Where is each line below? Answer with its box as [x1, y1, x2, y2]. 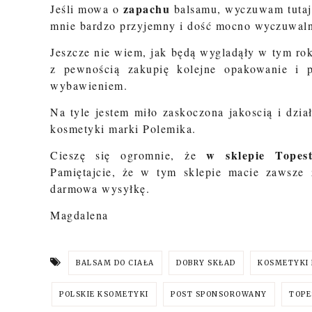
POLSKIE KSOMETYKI [59, 290, 149, 299]
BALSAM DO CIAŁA [76, 258, 155, 267]
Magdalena [50, 208, 109, 222]
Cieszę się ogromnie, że [50, 148, 207, 162]
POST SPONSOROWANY [171, 290, 267, 299]
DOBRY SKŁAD [176, 258, 236, 267]
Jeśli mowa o [50, 1, 123, 16]
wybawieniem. [50, 78, 127, 93]
